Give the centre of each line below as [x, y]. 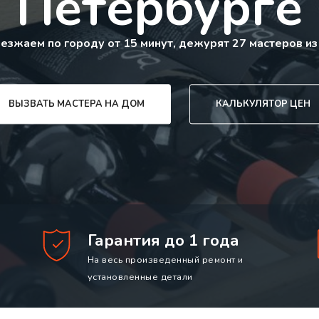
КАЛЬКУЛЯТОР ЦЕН [263, 104]
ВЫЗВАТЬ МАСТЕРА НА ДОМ [77, 104]
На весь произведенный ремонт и [165, 260]
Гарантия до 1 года [163, 241]
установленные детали [140, 277]
